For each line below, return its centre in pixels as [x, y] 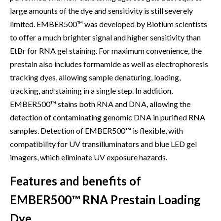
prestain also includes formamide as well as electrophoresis [109, 64]
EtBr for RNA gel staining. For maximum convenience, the [106, 51]
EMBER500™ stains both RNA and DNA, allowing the [100, 104]
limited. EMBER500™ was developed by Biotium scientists [109, 24]
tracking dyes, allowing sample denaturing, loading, [95, 77]
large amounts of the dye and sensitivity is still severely [101, 11]
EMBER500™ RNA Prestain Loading [105, 200]
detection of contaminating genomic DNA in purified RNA [108, 117]
